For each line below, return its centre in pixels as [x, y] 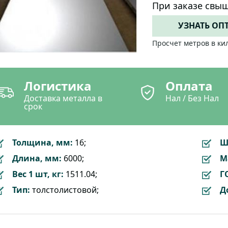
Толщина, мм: [42, 142]
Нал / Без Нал [192, 98]
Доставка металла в [63, 98]
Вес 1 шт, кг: [38, 174]
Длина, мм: [37, 158]
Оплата [189, 86]
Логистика [58, 86]
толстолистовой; [64, 190]
